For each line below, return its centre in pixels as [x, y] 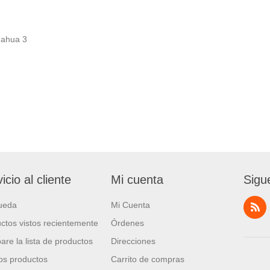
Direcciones [133, 241]
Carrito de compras [148, 259]
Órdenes [127, 223]
